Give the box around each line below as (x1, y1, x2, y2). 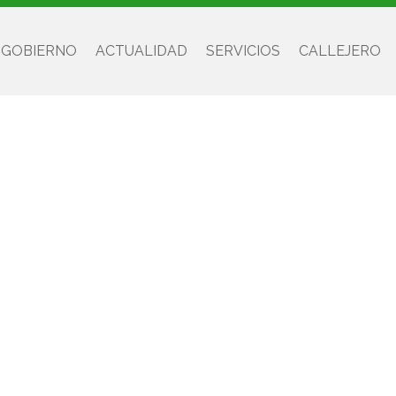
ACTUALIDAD (95, 42, 187, 59)
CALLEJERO (299, 42, 381, 59)
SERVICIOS (206, 42, 280, 59)
